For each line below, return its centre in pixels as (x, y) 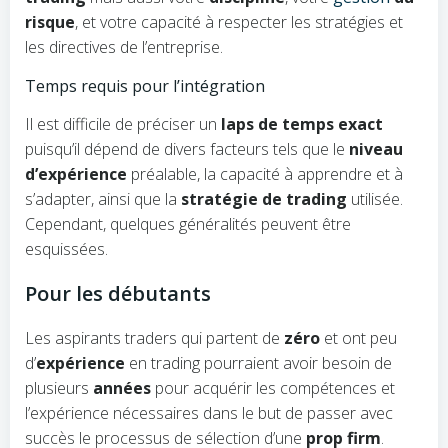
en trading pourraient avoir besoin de (258, 363)
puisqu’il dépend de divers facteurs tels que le (187, 149)
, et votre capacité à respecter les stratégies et (239, 22)
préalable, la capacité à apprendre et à (265, 174)
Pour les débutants (118, 293)
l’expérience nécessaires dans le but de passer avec (209, 413)
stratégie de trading (264, 199)
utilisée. (375, 199)
